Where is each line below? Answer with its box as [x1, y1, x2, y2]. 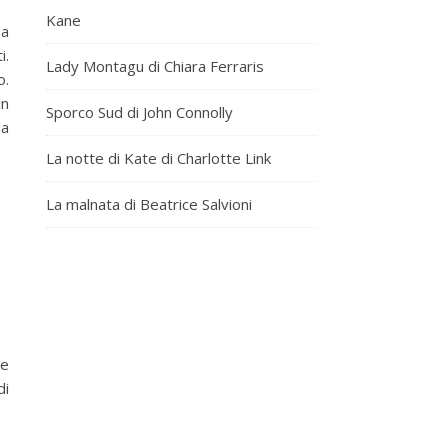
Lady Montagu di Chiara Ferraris [46, 56, 264, 76]
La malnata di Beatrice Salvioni [46, 194, 252, 214]
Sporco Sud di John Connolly [46, 102, 233, 122]
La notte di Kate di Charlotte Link [46, 148, 271, 168]
